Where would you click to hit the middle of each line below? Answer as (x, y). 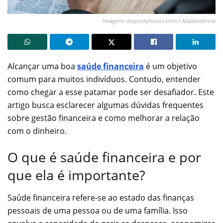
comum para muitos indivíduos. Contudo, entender (104, 79)
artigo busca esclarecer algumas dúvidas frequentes (106, 105)
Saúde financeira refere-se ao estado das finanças (101, 198)
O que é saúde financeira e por (104, 157)
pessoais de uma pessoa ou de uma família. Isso (98, 211)
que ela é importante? (76, 175)
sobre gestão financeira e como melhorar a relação (104, 118)
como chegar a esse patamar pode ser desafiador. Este (111, 92)
